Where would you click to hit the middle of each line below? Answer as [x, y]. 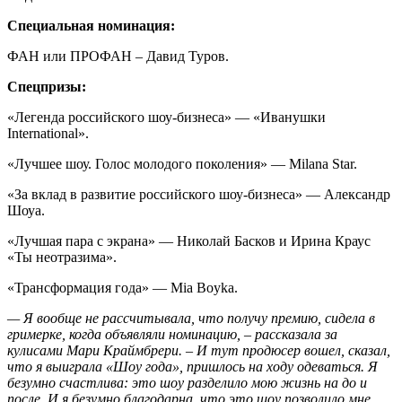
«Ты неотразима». [62, 257]
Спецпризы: [47, 86]
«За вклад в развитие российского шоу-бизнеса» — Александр [199, 194]
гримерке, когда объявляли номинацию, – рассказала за [172, 334]
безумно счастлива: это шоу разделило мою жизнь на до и [187, 382]
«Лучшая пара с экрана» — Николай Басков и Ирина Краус [189, 240]
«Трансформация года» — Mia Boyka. [122, 287]
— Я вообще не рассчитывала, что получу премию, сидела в [191, 318]
